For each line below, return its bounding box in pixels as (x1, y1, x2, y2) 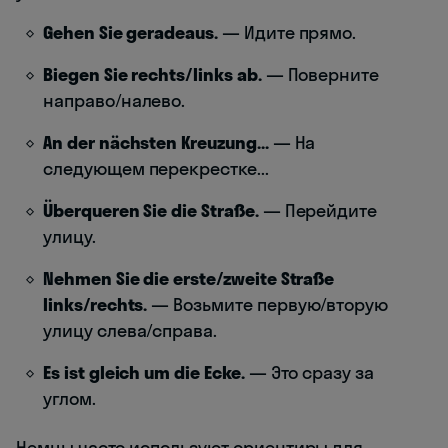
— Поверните (261, 62, 380, 86)
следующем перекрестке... (43, 156, 269, 180)
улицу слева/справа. (43, 318, 218, 342)
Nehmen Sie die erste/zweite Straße (43, 266, 335, 290)
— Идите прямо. (218, 20, 357, 44)
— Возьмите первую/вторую (147, 292, 389, 316)
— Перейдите (258, 198, 378, 222)
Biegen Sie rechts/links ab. (43, 62, 262, 86)
